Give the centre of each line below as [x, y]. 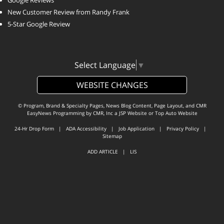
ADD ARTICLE [103, 151]
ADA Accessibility [86, 128]
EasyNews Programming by [60, 113]
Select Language [105, 65]
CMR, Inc [103, 113]
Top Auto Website [176, 113]
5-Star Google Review [39, 24]
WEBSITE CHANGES [112, 85]
